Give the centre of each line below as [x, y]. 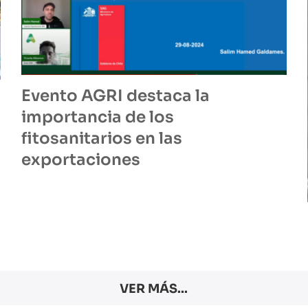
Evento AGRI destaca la [115, 96]
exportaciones [80, 160]
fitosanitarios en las [101, 139]
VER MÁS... [154, 289]
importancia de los [97, 118]
